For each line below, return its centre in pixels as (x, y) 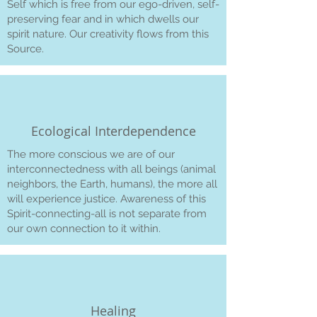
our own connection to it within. (84, 228)
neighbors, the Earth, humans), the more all (112, 184)
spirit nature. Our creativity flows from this (108, 34)
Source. (25, 48)
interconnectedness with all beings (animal (111, 169)
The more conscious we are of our (91, 154)
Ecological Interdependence (113, 131)
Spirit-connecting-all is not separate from (107, 213)
